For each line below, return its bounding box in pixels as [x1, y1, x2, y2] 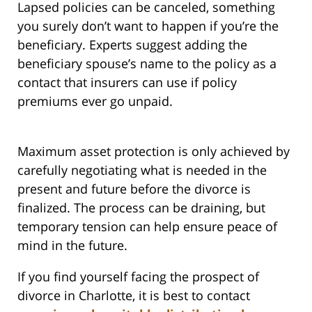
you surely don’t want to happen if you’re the [17, 17, 279, 35]
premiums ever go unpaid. [17, 93, 173, 110]
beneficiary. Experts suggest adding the [17, 36, 247, 54]
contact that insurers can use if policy [17, 74, 237, 91]
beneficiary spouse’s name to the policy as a [17, 55, 276, 72]
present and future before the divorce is [17, 180, 251, 198]
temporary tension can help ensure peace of [17, 218, 277, 235]
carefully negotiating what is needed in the [17, 162, 267, 179]
